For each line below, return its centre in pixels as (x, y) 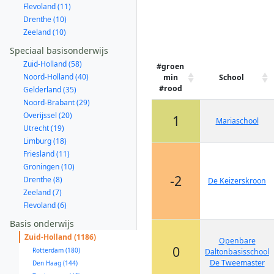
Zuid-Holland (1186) (60, 237)
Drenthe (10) (45, 19)
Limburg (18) (45, 141)
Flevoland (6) (45, 205)
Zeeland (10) (45, 32)
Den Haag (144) (55, 263)
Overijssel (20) (48, 115)
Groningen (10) (49, 167)
